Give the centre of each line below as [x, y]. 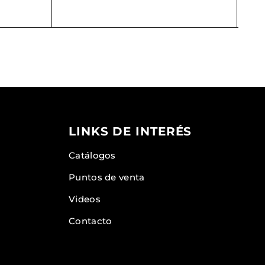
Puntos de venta [107, 177]
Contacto [91, 221]
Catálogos [92, 155]
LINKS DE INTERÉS [130, 131]
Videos [85, 199]
